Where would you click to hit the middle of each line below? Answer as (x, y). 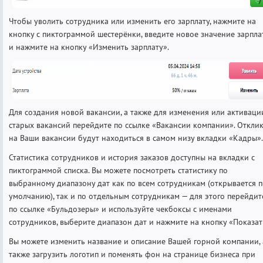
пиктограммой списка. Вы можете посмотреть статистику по (118, 170)
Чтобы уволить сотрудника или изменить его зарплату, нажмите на (132, 21)
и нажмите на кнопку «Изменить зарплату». (89, 47)
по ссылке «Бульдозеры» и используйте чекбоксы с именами (120, 209)
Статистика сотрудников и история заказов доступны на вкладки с (132, 157)
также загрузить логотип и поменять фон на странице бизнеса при (132, 254)
